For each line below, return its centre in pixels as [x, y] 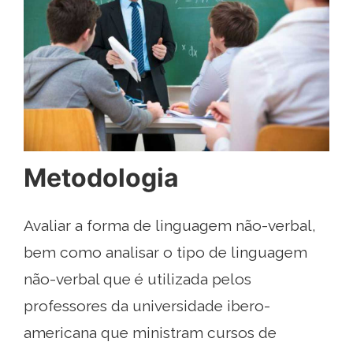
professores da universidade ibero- [147, 305]
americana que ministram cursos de [150, 332]
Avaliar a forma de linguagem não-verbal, [170, 225]
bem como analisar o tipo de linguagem [165, 252]
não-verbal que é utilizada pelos [137, 279]
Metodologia [101, 177]
